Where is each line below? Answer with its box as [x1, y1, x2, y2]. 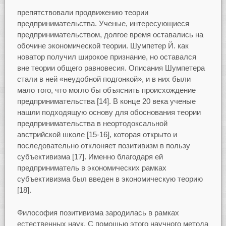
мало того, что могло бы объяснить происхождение [17, 86, 196, 95]
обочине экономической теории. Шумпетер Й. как [17, 41, 189, 50]
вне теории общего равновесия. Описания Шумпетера [17, 64, 205, 73]
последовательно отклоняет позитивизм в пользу [17, 141, 190, 150]
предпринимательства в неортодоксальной [17, 119, 167, 128]
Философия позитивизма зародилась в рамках [17, 208, 179, 217]
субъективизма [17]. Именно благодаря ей [17, 152, 163, 161]
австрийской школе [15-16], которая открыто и [17, 130, 177, 139]
